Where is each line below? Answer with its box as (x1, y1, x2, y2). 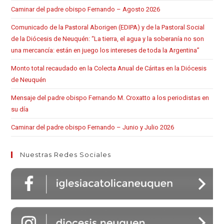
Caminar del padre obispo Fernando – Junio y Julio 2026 (11, 123, 174, 131)
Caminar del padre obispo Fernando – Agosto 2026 (11, 5, 160, 13)
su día (11, 105, 29, 113)
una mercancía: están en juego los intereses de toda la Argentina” (11, 46, 200, 54)
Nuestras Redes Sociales (20, 150, 111, 158)
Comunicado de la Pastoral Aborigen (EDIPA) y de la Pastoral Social (11, 23, 205, 31)
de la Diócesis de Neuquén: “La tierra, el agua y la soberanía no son (11, 34, 204, 42)
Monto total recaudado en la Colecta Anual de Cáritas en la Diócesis (11, 64, 207, 72)
